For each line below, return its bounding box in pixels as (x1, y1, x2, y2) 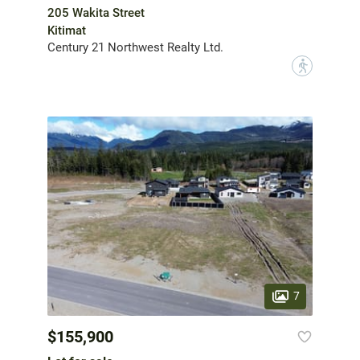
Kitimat (47, 23, 86, 39)
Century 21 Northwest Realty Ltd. (47, 40, 223, 55)
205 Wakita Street (47, 6, 145, 21)
